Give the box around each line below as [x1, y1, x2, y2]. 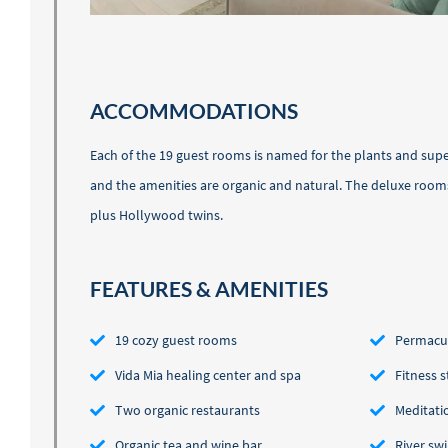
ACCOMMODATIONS [90, 99, 298, 124]
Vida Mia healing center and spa [115, 366, 301, 385]
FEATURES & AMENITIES [90, 277, 328, 302]
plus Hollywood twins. [90, 206, 223, 225]
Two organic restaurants [115, 401, 260, 420]
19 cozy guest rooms [115, 331, 237, 350]
